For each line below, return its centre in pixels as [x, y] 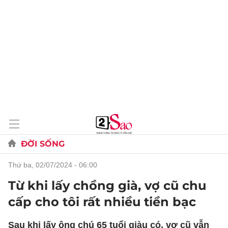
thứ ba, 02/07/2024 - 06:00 [55, 165]
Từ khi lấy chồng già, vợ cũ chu [107, 186]
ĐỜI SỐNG [43, 144]
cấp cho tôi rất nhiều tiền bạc [102, 202]
